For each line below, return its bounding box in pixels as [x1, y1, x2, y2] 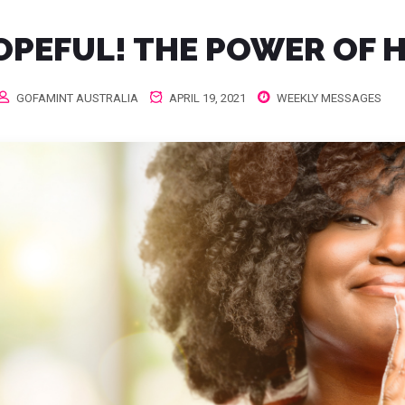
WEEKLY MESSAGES [276, 91, 381, 105]
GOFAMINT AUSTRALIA [15, 91, 138, 105]
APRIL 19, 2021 [165, 91, 246, 105]
